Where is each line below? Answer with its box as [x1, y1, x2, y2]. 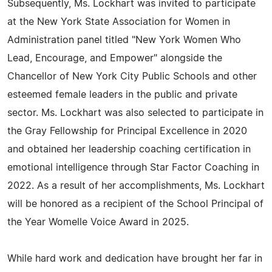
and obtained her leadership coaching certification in [7, 144, 251, 154]
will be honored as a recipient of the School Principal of [7, 199, 263, 209]
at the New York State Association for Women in [7, 17, 230, 27]
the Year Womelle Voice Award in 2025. [7, 217, 189, 227]
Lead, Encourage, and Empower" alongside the [7, 53, 222, 63]
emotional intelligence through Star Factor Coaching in [7, 163, 259, 172]
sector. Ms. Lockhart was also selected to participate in [7, 108, 263, 118]
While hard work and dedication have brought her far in [7, 254, 262, 263]
